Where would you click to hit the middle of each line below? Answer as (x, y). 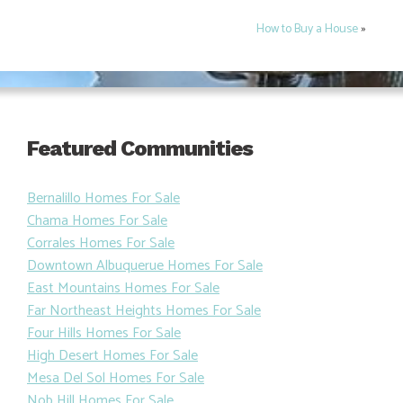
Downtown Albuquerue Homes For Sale (145, 265)
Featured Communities (140, 148)
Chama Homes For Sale (97, 220)
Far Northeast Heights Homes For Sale (144, 310)
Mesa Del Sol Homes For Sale (116, 378)
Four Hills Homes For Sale (104, 333)
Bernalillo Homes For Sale (103, 198)
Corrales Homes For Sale (101, 243)
